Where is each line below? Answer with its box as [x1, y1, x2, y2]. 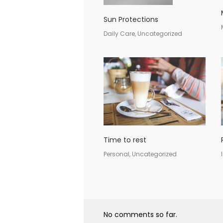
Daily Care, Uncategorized [104, 29, 182, 38]
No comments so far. [104, 210, 177, 220]
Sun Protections [104, 14, 158, 24]
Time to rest [104, 135, 146, 145]
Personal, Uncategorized [104, 150, 177, 158]
